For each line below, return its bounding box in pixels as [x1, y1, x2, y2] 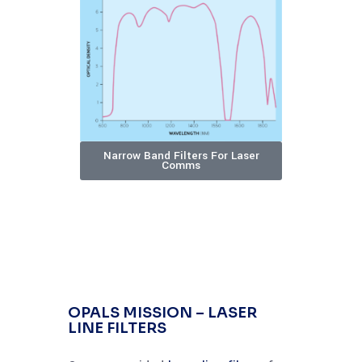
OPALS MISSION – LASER [68, 304, 257, 322]
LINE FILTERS [68, 319, 166, 338]
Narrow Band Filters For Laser [103, 148, 259, 164]
